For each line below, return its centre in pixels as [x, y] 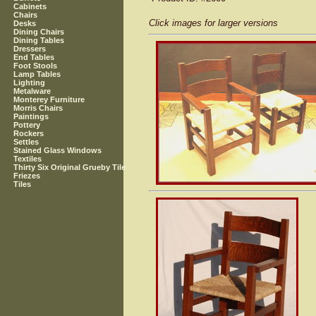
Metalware [32, 91]
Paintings [31, 117]
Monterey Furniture [49, 100]
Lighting [30, 83]
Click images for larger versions [213, 23]
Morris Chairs [38, 108]
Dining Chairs [39, 32]
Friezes [27, 176]
